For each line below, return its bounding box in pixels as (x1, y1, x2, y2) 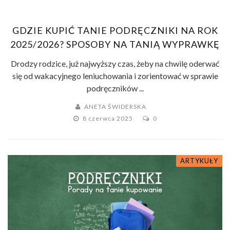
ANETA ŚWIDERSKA (84, 102, 146, 110)
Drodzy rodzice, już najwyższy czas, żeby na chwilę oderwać (11, 58, 219, 68)
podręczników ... (86, 83, 144, 93)
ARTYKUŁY (180, 156, 218, 165)
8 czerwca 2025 (82, 114, 135, 122)
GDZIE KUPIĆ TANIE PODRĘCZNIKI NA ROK (12, 24, 218, 36)
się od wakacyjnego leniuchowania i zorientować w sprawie (12, 70, 218, 81)
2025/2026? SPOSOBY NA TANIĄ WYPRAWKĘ (10, 38, 220, 50)
